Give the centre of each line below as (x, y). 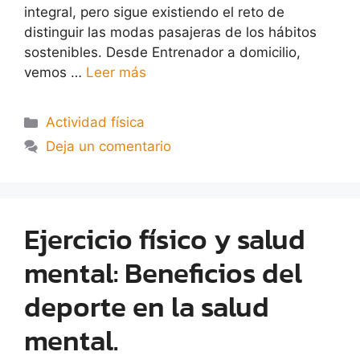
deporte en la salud (147, 307)
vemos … (55, 73)
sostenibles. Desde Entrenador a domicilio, (162, 53)
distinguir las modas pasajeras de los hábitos (170, 33)
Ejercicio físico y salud (165, 239)
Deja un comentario (109, 147)
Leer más (116, 73)
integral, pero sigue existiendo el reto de (154, 12)
